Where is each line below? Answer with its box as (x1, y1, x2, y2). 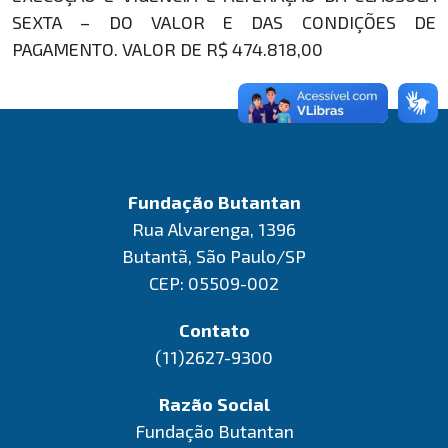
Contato (178, 319, 250, 341)
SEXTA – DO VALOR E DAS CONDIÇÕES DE (12, 11, 436, 33)
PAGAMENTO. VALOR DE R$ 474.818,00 (12, 38, 323, 60)
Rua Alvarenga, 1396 (132, 218, 296, 240)
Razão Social (158, 393, 270, 415)
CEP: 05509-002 (149, 272, 279, 294)
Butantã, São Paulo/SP (122, 245, 306, 267)
